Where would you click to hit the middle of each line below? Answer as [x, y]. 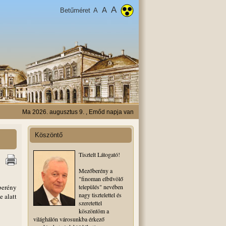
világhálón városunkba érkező [69, 219]
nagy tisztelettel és [100, 195]
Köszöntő [49, 135]
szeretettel [90, 203]
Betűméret [76, 10]
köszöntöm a [94, 211]
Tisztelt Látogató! [99, 154]
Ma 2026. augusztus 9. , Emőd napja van [78, 112]
